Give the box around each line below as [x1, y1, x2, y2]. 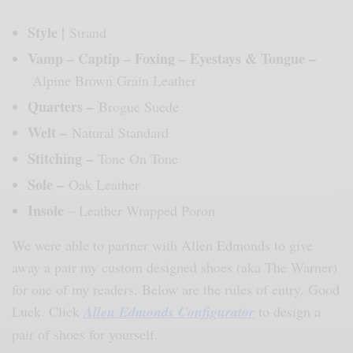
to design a [255, 301, 321, 321]
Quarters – [28, 95, 98, 117]
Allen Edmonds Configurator [84, 301, 255, 321]
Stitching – [28, 147, 98, 169]
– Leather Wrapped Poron [64, 200, 215, 220]
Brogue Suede [98, 96, 179, 116]
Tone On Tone [98, 148, 178, 168]
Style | [28, 21, 69, 43]
